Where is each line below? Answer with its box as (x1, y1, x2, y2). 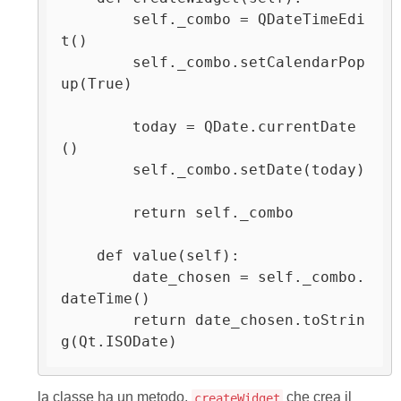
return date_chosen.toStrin (61, 311, 133, 328)
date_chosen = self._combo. (61, 268, 133, 286)
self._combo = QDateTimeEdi (61, 10, 133, 28)
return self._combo (61, 203, 133, 221)
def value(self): (61, 246, 98, 264)
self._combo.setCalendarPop (61, 53, 133, 71)
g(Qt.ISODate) (61, 332, 178, 350)
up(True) (61, 74, 133, 92)
